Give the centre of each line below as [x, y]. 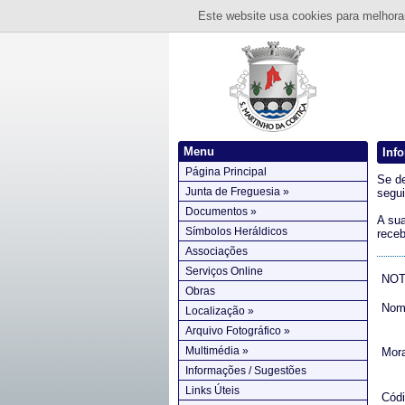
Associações [217, 251]
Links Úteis [212, 391]
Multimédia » [217, 351]
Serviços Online [224, 271]
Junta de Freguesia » [237, 192]
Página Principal [226, 172]
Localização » [220, 311]
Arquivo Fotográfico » [238, 331]
